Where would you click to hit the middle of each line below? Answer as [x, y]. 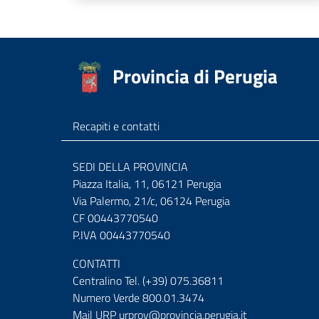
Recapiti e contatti [116, 126]
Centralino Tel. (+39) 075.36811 [148, 281]
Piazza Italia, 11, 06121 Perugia [147, 184]
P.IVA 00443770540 [121, 235]
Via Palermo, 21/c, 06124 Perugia [151, 201]
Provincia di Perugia [195, 76]
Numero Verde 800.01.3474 [138, 298]
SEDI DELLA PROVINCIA [130, 167]
